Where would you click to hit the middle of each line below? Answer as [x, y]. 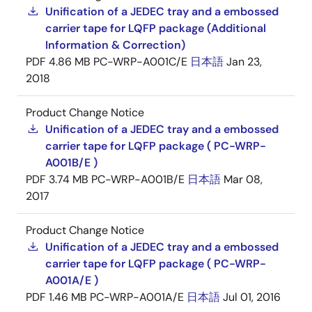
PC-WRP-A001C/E [140, 62]
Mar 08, [243, 179]
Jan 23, [244, 62]
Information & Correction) [115, 45]
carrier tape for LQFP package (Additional [156, 28]
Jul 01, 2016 [252, 297]
